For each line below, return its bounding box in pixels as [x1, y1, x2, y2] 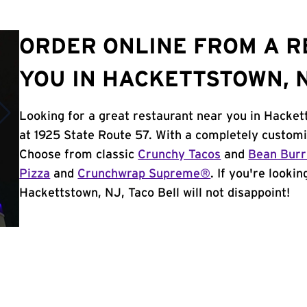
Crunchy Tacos [138, 149, 221, 161]
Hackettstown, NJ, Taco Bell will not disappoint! [19, 187, 291, 199]
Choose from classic [19, 149, 138, 161]
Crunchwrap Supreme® [77, 168, 211, 180]
